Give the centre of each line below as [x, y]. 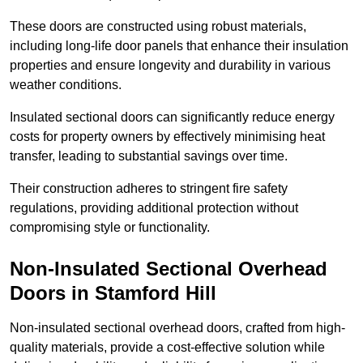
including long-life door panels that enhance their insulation [179, 46]
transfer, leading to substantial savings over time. [150, 156]
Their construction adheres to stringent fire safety [149, 189]
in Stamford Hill [141, 293]
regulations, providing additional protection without [154, 208]
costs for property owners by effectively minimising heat [167, 137]
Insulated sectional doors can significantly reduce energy [172, 117]
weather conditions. [67, 85]
